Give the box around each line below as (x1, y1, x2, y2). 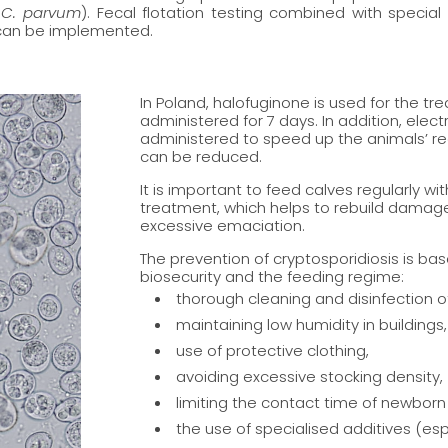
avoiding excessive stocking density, (176, 366, 444, 388)
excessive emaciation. (140, 215, 306, 237)
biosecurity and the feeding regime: (140, 266, 405, 288)
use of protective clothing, (176, 340, 370, 362)
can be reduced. (140, 146, 263, 168)
